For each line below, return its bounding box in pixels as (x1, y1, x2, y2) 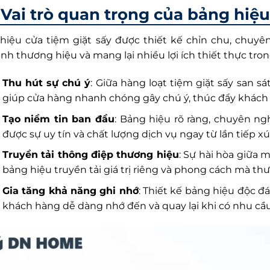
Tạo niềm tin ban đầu (2, 113, 115, 125)
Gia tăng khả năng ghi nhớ (2, 184, 139, 196)
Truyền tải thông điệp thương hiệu (2, 149, 179, 161)
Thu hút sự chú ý (2, 77, 91, 89)
